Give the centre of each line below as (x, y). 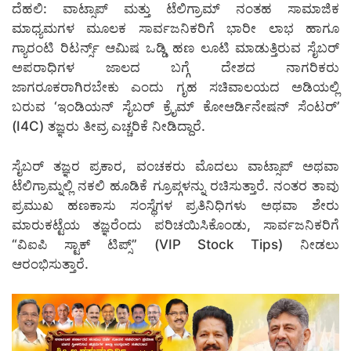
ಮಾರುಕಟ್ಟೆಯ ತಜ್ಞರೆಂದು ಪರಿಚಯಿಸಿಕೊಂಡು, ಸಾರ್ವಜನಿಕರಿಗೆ (175, 224)
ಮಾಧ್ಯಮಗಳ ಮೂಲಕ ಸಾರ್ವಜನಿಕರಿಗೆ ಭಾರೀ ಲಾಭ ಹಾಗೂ (175, 29)
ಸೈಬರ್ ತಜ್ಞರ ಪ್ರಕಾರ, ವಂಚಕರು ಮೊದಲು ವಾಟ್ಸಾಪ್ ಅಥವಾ (175, 166)
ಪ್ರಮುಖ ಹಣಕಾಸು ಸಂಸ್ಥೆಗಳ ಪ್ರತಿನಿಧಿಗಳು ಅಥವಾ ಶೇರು (175, 205)
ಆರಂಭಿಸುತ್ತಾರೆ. (50, 264)
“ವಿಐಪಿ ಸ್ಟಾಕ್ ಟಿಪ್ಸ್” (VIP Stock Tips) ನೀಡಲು (175, 244)
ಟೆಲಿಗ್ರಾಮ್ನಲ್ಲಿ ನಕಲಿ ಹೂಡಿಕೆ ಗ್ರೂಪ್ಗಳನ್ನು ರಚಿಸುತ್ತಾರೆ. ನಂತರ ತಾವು (175, 185)
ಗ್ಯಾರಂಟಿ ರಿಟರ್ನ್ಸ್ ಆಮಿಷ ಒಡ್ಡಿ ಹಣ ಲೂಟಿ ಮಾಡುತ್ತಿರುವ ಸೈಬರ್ (175, 48)
